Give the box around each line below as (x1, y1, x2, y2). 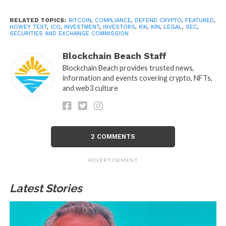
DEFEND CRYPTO (134, 17, 182, 24)
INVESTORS (102, 24, 135, 31)
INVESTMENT (64, 24, 99, 31)
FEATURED (185, 17, 214, 24)
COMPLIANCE (94, 17, 131, 24)
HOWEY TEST (9, 24, 47, 31)
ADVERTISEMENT (88, 157, 138, 163)
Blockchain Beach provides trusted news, (62, 64, 194, 73)
